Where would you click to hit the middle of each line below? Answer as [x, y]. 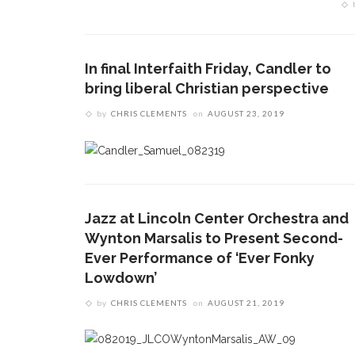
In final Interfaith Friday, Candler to [208, 69]
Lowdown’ [121, 277]
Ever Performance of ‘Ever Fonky [200, 258]
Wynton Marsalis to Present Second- [214, 238]
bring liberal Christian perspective [207, 89]
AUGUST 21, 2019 [246, 302]
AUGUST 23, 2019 [246, 114]
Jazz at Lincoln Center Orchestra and [217, 218]
